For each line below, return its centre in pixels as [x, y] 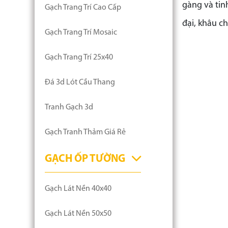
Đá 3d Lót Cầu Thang [80, 82]
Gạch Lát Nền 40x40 [78, 189]
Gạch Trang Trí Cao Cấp [83, 8]
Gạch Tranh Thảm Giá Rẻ [85, 132]
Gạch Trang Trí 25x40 [79, 58]
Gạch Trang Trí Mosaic [81, 33]
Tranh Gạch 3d [69, 107]
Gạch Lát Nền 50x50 [78, 214]
